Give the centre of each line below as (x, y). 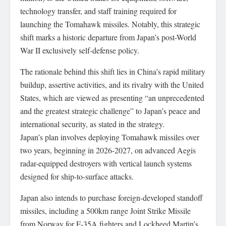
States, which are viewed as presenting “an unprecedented (112, 98)
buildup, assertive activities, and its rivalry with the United (112, 84)
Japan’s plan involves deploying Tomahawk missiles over (110, 137)
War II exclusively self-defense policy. (80, 50)
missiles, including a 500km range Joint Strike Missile (105, 211)
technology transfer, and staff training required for (98, 11)
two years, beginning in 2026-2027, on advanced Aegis (108, 150)
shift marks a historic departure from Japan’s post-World (108, 37)
